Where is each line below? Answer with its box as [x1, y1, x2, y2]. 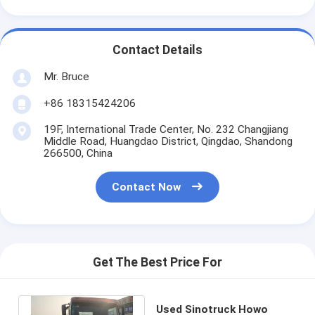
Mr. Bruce [43, 70, 89, 83]
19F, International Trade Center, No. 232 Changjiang [43, 122, 288, 136]
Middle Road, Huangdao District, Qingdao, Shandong [43, 134, 292, 148]
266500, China [43, 146, 112, 160]
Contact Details [112, 43, 202, 58]
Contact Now [112, 181, 181, 194]
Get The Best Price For [93, 255, 222, 270]
